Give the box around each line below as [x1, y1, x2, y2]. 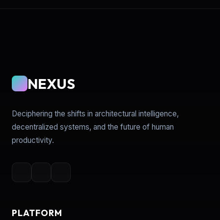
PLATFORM [12, 207, 62, 219]
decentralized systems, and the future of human [12, 122, 174, 132]
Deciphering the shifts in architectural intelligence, [12, 109, 179, 118]
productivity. [12, 135, 54, 145]
